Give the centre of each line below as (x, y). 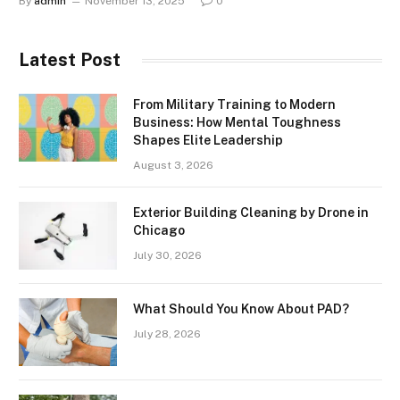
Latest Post (70, 60)
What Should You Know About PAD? (241, 309)
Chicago (159, 231)
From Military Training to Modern (234, 105)
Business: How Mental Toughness (237, 123)
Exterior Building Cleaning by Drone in (251, 213)
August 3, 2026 (173, 166)
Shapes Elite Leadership (208, 141)
